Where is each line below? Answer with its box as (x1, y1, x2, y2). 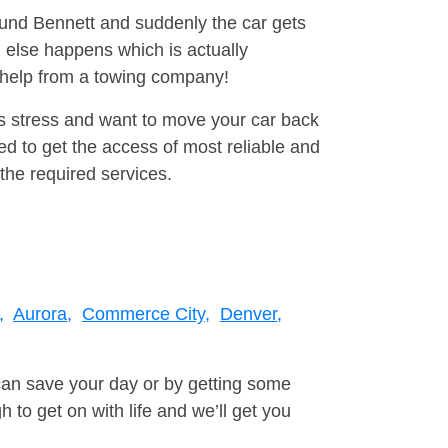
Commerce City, (82, 304, 210, 325)
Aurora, (13, 304, 72, 325)
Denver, (220, 304, 282, 325)
